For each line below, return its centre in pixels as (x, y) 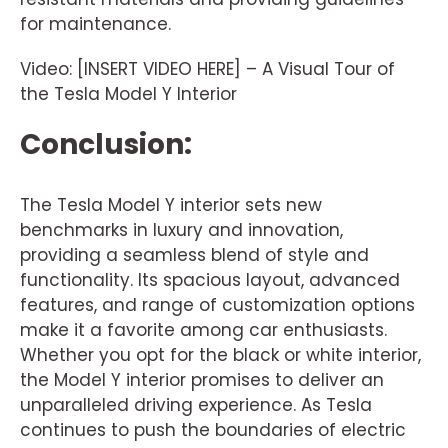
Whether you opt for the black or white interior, (220, 355)
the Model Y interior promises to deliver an (202, 380)
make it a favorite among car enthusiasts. (203, 330)
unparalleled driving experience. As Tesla (196, 405)
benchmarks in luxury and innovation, (181, 230)
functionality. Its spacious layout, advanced (210, 280)
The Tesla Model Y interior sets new (171, 205)
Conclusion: (106, 145)
